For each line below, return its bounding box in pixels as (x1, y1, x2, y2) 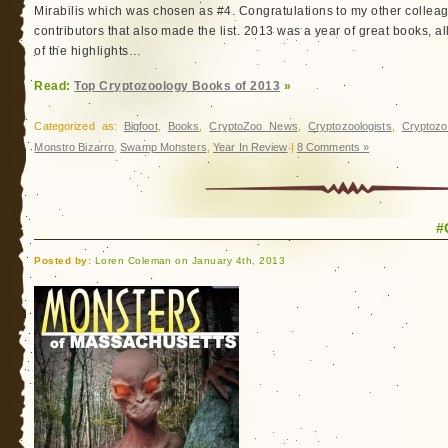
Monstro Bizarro (34, 141, 115, 153)
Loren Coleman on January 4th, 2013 (91, 255, 286, 266)
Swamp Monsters (120, 141, 207, 153)
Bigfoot (123, 120, 158, 132)
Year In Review (213, 141, 288, 153)
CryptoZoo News (209, 120, 298, 132)
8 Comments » (296, 141, 370, 153)
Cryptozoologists (307, 120, 392, 132)
